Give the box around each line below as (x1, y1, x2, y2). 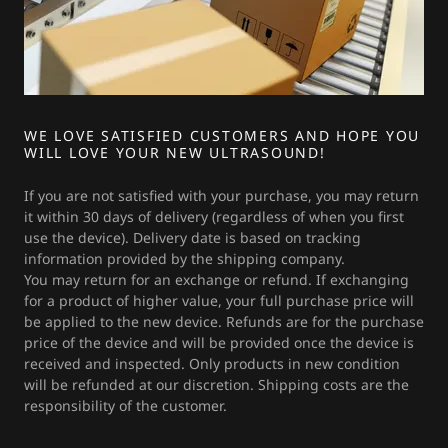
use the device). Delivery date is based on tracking (24, 228, 361, 247)
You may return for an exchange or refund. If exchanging (24, 270, 409, 289)
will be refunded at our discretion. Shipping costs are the (24, 375, 409, 394)
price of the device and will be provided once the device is (24, 333, 414, 352)
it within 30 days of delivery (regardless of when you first (24, 207, 404, 226)
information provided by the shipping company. (24, 249, 345, 268)
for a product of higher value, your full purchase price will (24, 291, 414, 310)
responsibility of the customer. (24, 396, 227, 415)
